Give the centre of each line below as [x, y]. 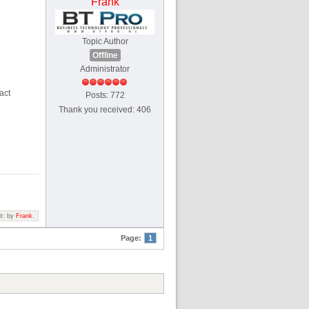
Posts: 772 [105, 95]
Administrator [105, 69]
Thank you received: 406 [105, 109]
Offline [105, 55]
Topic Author [105, 41]
